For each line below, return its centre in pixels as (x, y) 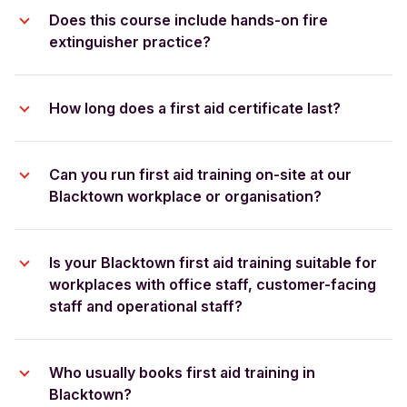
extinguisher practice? (130, 41)
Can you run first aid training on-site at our (200, 174)
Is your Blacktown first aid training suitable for (213, 262)
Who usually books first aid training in (182, 372)
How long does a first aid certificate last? (195, 108)
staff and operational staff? (146, 306)
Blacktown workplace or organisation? (185, 196)
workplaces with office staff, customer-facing (213, 284)
